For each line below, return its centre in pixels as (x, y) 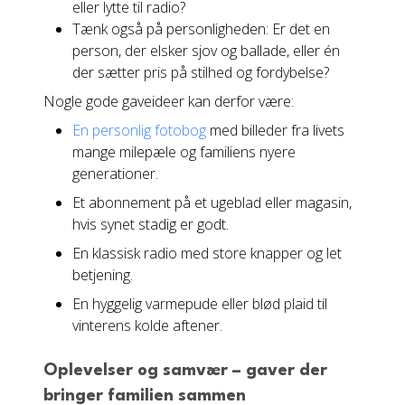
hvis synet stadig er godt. (151, 224)
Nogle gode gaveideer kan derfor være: (169, 101)
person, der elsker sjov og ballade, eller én (206, 51)
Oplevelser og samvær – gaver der (185, 371)
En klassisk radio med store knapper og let (207, 253)
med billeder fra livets (275, 130)
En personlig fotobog (139, 130)
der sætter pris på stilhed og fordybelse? (201, 72)
